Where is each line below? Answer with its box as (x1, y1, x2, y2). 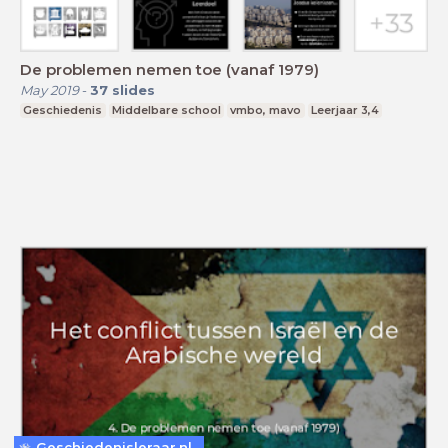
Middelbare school (111, 103, 221, 118)
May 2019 (20, 82, 79, 99)
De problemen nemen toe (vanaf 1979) (20, 60, 319, 80)
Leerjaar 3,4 (311, 103, 380, 118)
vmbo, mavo (230, 103, 302, 118)
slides (112, 82, 155, 99)
